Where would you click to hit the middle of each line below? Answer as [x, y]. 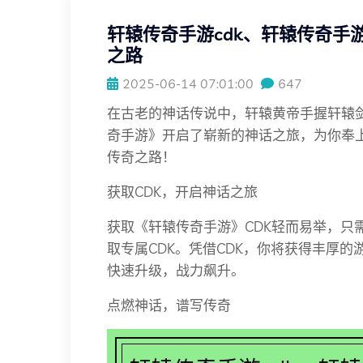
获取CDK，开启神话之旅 [182, 192]
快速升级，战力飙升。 [176, 270]
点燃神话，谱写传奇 [169, 305]
